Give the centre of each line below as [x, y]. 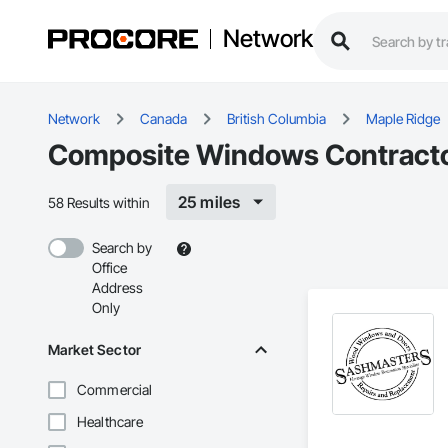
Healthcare [110, 422]
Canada [163, 119]
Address [117, 288]
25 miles [209, 202]
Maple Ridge [403, 119]
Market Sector [94, 350]
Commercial [115, 390]
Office [109, 268]
